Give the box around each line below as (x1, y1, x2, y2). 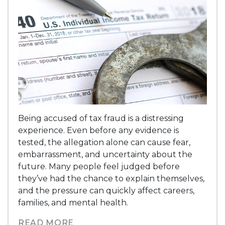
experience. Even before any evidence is (18, 125, 179, 135)
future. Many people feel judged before (18, 161, 180, 171)
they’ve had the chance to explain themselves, (18, 173, 205, 183)
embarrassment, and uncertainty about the (18, 149, 193, 159)
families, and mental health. (18, 197, 129, 207)
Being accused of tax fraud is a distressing (18, 113, 184, 123)
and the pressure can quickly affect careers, (18, 185, 195, 195)
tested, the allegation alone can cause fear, (18, 137, 191, 147)
